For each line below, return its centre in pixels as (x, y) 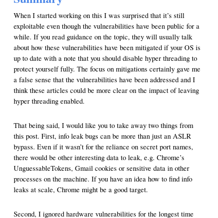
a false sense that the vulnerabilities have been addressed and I (104, 80)
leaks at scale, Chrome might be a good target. (81, 190)
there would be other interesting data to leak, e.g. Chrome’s (99, 158)
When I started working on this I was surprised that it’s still (99, 16)
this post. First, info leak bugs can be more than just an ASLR (102, 136)
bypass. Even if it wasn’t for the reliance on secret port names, (103, 147)
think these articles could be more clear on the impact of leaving (106, 91)
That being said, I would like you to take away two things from (103, 126)
